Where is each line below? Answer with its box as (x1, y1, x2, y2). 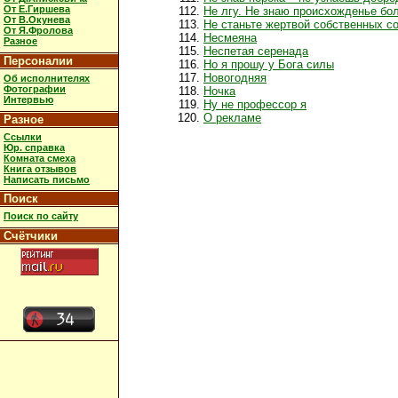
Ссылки (4, 131, 42, 142)
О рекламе (203, 110, 261, 124)
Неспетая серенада (203, 44, 308, 58)
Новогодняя (203, 70, 267, 84)
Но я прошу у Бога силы (203, 57, 334, 71)
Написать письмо (4, 173, 90, 185)
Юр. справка (4, 141, 65, 153)
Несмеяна (203, 30, 257, 44)
